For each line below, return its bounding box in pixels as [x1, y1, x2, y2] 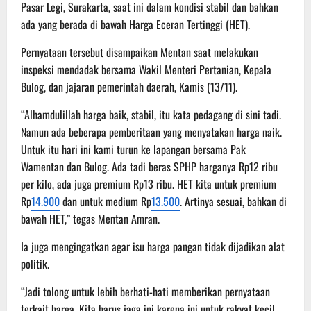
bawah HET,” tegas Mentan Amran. [21, 210, 160, 227]
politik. [21, 255, 49, 272]
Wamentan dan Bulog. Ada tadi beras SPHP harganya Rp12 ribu [21, 158, 278, 175]
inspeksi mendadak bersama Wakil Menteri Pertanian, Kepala [21, 60, 271, 78]
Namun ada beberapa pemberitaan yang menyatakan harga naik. [21, 123, 282, 140]
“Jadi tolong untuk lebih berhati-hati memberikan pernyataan [21, 283, 270, 300]
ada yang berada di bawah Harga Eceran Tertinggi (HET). [21, 15, 250, 33]
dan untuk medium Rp [60, 192, 151, 210]
